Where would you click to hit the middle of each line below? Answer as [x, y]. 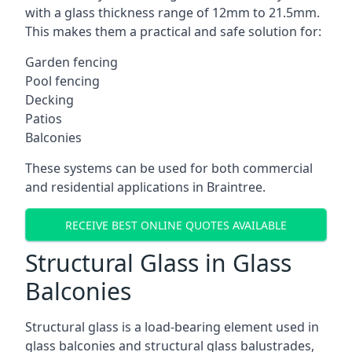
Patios [44, 119]
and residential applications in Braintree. [145, 187]
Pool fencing [62, 81]
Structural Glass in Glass [158, 263]
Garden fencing [71, 62]
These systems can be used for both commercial [169, 168]
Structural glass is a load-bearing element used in [172, 327]
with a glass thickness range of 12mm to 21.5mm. [172, 13]
